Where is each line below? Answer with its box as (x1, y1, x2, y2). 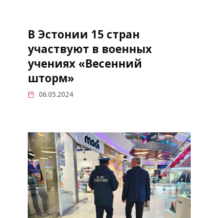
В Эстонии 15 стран (27, 27, 140, 42)
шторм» (27, 71, 74, 86)
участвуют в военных (27, 41, 152, 57)
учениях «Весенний (27, 56, 142, 72)
